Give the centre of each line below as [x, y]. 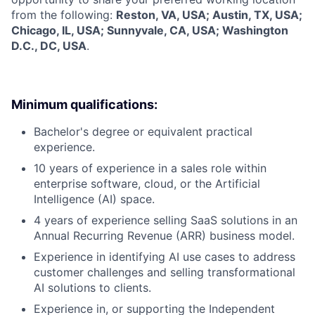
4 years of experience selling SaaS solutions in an [166, 220]
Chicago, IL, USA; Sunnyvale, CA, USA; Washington [150, 30]
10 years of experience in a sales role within [150, 168]
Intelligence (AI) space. [94, 199]
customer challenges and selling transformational [165, 272]
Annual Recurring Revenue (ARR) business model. [164, 235]
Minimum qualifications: [84, 104]
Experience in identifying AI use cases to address [165, 256]
